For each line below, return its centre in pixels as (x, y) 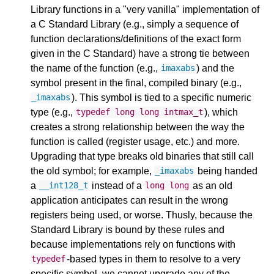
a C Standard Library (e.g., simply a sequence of (135, 24)
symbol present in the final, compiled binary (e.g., (136, 83)
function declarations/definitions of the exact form (136, 39)
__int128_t (64, 186)
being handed (226, 171)
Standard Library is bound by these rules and (128, 229)
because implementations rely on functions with (133, 244)
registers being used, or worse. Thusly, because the (142, 215)
